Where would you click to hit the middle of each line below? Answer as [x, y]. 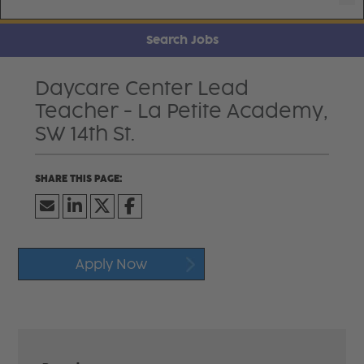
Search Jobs [182, 40]
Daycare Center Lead [141, 88]
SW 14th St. [84, 133]
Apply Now [112, 264]
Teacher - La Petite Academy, [181, 110]
